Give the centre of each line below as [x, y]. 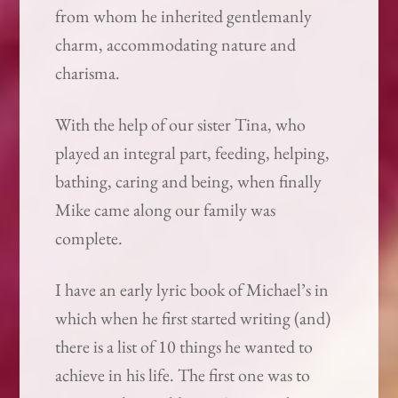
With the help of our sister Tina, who [181, 125]
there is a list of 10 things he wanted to [184, 347]
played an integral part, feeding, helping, [193, 153]
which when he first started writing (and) [193, 318]
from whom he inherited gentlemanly [184, 16]
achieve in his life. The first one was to [183, 375]
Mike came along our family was [166, 210]
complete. [89, 239]
